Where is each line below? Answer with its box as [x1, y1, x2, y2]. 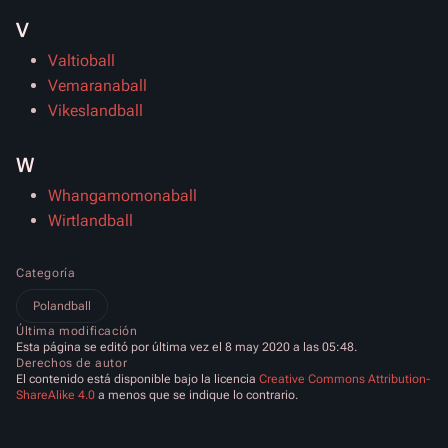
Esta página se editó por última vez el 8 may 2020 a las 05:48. [16, 340, 357, 354]
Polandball [33, 299, 91, 313]
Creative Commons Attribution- [259, 372, 430, 386]
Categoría [16, 266, 76, 280]
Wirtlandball [48, 211, 133, 230]
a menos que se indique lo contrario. [95, 388, 298, 402]
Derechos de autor [16, 356, 128, 370]
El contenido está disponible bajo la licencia [16, 372, 259, 386]
